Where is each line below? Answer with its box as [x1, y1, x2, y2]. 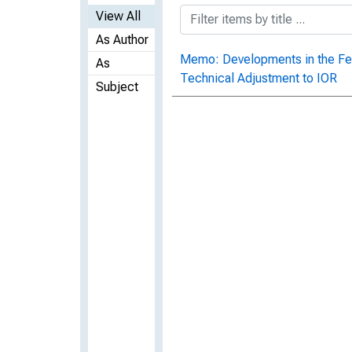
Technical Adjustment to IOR [180, 70, 337, 86]
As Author [96, 31, 148, 47]
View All [96, 8, 141, 24]
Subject [96, 79, 138, 94]
